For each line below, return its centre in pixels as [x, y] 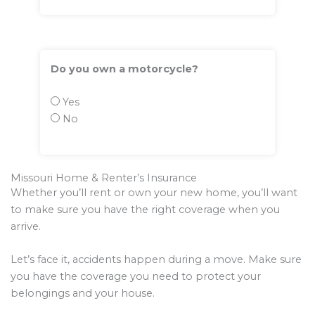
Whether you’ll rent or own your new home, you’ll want [154, 192]
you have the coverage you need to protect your [136, 277]
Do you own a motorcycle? [124, 69]
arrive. [26, 226]
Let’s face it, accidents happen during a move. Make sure [156, 260]
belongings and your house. [83, 294]
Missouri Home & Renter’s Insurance [104, 178]
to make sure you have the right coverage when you [145, 209]
